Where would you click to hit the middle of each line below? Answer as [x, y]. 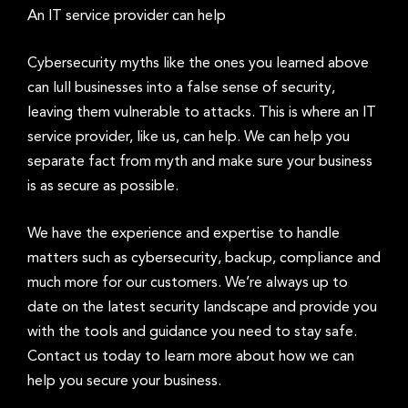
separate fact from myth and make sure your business [200, 162]
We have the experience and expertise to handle [184, 234]
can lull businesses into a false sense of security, [181, 88]
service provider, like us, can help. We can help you [189, 137]
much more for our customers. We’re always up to [188, 283]
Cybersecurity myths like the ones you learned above [198, 63]
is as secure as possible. [103, 186]
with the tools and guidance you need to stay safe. [192, 332]
